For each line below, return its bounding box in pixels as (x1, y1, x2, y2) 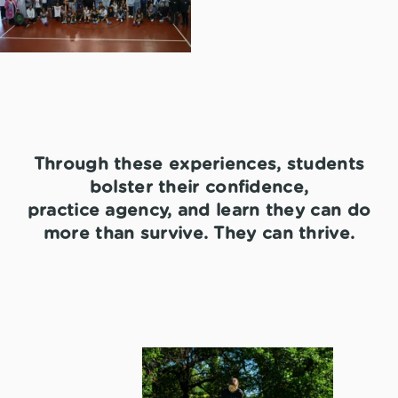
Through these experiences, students (33, 156, 365, 174)
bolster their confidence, (89, 179, 309, 197)
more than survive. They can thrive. (43, 226, 355, 243)
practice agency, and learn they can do (27, 203, 371, 220)
